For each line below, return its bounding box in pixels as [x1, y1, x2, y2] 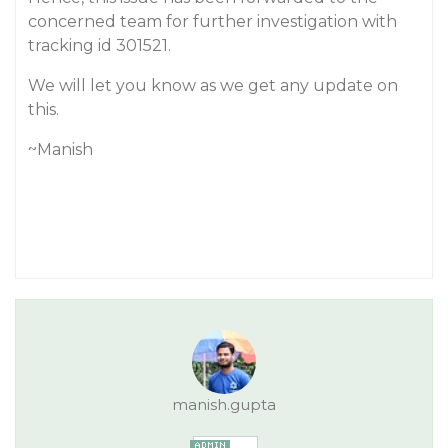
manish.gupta [172, 395, 276, 414]
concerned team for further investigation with [28, 12, 397, 31]
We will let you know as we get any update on [28, 76, 398, 95]
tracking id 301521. [28, 36, 171, 55]
